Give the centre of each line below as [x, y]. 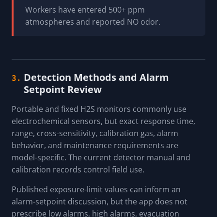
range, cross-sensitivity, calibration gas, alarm [95, 133]
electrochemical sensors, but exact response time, [103, 121]
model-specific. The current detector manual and [101, 158]
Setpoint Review [63, 90]
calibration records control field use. [78, 170]
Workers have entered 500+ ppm [85, 10]
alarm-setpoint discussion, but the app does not [100, 202]
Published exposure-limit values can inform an [96, 190]
